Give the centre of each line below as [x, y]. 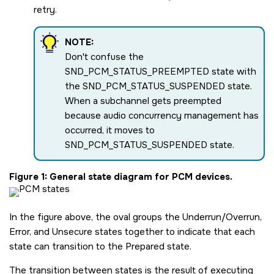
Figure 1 [27, 177]
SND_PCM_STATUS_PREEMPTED [137, 72]
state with [233, 72]
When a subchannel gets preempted [143, 101]
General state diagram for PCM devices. [141, 177]
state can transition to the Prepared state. [100, 247]
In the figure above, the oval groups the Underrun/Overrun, [135, 217]
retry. [45, 10]
